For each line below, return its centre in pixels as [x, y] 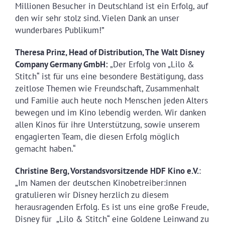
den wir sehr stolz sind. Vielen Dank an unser [97, 18]
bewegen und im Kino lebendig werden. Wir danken [110, 112]
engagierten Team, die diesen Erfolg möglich [97, 136]
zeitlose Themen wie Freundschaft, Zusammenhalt [107, 88]
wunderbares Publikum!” [60, 30]
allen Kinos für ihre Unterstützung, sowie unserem [107, 124]
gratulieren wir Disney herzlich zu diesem [92, 195]
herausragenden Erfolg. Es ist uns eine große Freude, [111, 207]
